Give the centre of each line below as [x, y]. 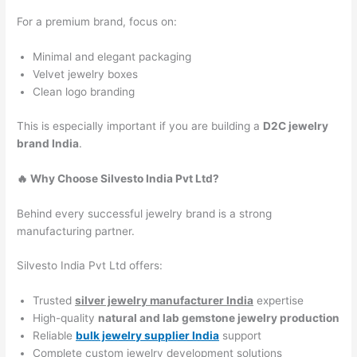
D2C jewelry [296, 126]
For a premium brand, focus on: [97, 22]
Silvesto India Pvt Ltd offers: [90, 266]
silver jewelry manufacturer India [165, 301]
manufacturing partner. [76, 231]
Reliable [55, 336]
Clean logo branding [84, 92]
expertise [279, 301]
